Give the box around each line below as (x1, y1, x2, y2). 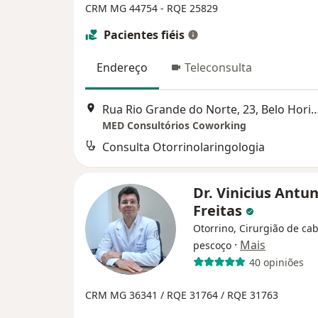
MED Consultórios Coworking (102, 119, 246, 133)
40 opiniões (248, 255, 304, 269)
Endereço (97, 60, 148, 75)
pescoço (193, 238, 231, 253)
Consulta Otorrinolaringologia (102, 139, 265, 155)
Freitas (193, 201, 246, 221)
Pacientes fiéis (104, 27, 185, 43)
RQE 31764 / (167, 288, 227, 302)
